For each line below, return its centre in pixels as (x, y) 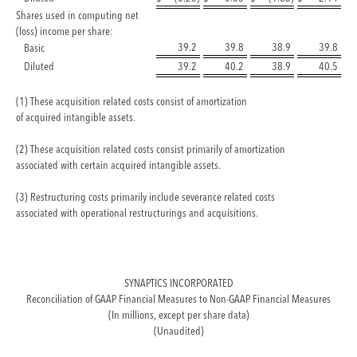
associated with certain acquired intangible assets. (118, 165)
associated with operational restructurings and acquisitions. (137, 212)
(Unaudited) (178, 330)
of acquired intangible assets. (76, 117)
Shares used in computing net (77, 15)
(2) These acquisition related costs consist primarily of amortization (151, 149)
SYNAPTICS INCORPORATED (178, 282)
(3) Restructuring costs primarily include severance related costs (145, 196)
